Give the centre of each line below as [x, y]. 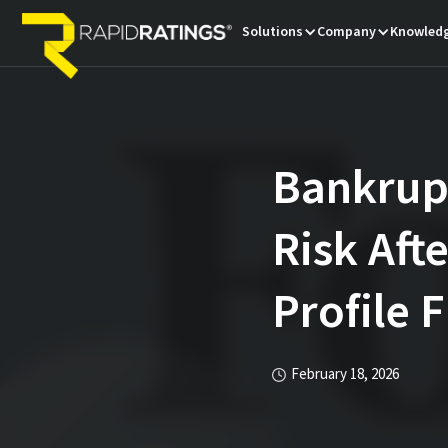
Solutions [273, 32]
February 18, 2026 [345, 375]
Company [347, 32]
